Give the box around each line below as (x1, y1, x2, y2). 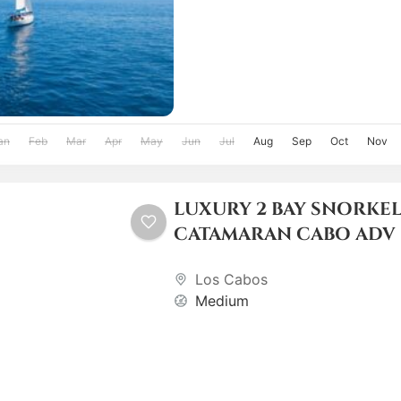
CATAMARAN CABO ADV (173, 222, 396, 247)
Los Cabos (194, 270, 268, 289)
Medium (194, 292, 249, 311)
